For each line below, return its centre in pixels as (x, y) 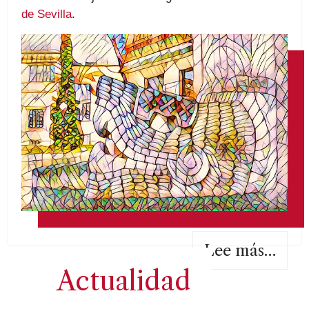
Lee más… (240, 251)
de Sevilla (47, 14)
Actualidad (124, 281)
